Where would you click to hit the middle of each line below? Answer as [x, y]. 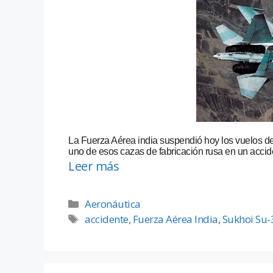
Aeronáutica [113, 204]
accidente [107, 219]
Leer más [94, 166]
